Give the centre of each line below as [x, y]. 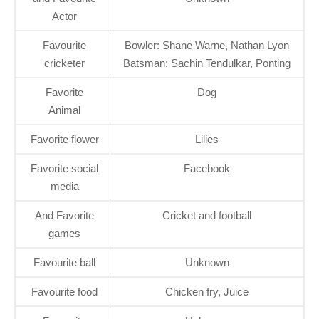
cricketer [64, 63]
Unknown [207, 263]
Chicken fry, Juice [207, 292]
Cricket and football [207, 216]
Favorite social [64, 169]
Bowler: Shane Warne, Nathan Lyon [207, 46]
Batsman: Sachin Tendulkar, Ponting [207, 63]
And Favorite [64, 216]
